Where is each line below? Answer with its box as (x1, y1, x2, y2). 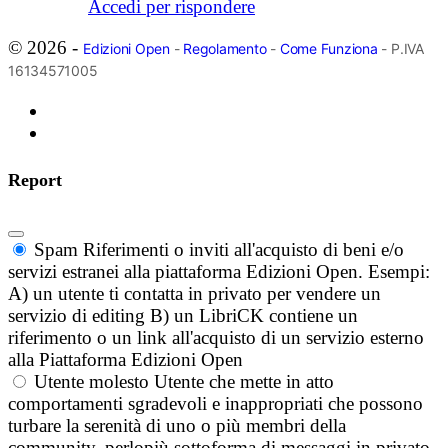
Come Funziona (279, 40, 378, 58)
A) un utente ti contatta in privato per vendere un (8, 283, 381, 305)
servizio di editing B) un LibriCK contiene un (8, 305, 358, 327)
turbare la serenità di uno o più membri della (8, 415, 346, 437)
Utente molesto (34, 371, 149, 393)
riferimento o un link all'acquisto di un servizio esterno (8, 327, 424, 349)
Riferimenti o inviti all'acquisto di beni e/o (83, 239, 404, 261)
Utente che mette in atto (154, 371, 334, 393)
